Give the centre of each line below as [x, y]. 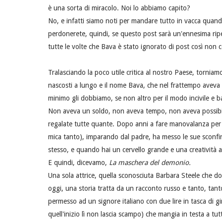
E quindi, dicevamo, [79, 163]
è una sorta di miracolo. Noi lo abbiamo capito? [119, 8]
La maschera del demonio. [150, 163]
